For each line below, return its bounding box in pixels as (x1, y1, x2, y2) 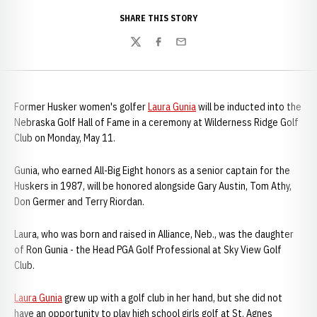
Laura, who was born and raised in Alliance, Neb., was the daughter (14, 228, 294, 241)
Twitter (129, 42, 163, 57)
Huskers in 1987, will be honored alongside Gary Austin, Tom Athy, (14, 180, 292, 192)
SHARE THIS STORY (120, 13, 197, 23)
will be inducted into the (196, 100, 301, 113)
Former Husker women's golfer (14, 100, 148, 113)
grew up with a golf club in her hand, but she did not (62, 292, 282, 304)
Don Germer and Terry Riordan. (14, 195, 144, 208)
